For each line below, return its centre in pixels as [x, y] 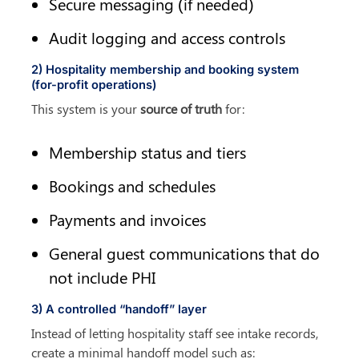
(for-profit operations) [94, 85]
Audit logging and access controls [167, 37]
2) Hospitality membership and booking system [165, 70]
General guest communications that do [185, 253]
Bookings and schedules [133, 186]
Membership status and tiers [148, 152]
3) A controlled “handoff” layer [119, 310]
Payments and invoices [128, 220]
